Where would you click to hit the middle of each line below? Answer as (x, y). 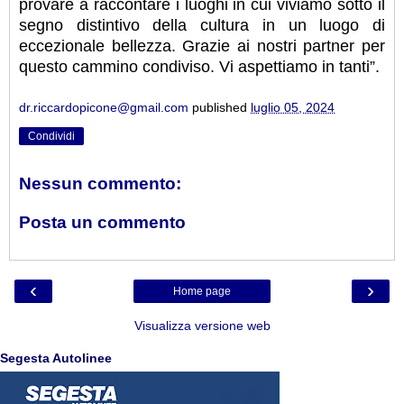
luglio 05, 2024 (293, 108)
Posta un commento (102, 223)
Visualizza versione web (202, 325)
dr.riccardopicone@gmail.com (104, 108)
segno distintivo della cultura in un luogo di (202, 26)
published (221, 108)
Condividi (51, 137)
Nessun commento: (100, 183)
